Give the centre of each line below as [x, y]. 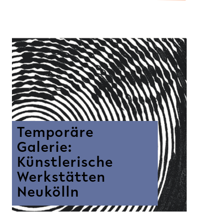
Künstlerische [65, 164]
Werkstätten [61, 178]
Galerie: [45, 149]
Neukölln [48, 193]
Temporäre [56, 134]
